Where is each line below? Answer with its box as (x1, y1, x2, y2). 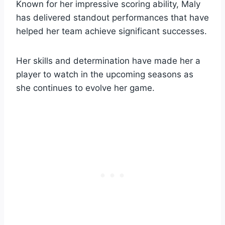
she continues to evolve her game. (16, 82, 155, 93)
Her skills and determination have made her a (16, 55, 200, 66)
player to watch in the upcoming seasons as (16, 69, 193, 79)
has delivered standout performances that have (16, 12, 209, 23)
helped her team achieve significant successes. (16, 26, 207, 36)
